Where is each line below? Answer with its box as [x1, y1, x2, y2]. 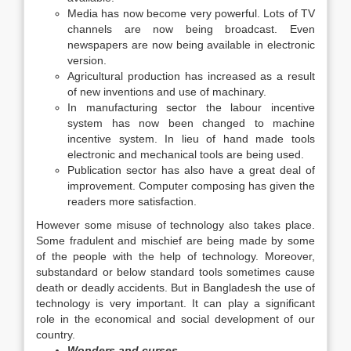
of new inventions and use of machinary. [67, 85, 266, 98]
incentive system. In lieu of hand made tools [67, 132, 315, 145]
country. [36, 328, 75, 341]
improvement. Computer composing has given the [67, 179, 315, 192]
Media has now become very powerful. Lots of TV [67, 7, 315, 20]
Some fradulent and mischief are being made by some [36, 234, 315, 247]
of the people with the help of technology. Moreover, [36, 250, 315, 262]
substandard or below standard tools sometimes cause [36, 266, 315, 278]
